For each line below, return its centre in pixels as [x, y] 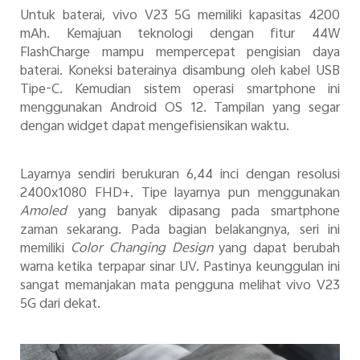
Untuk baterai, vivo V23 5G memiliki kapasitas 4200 [180, 16]
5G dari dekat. [60, 304]
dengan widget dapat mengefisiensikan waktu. [154, 127]
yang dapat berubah [280, 249]
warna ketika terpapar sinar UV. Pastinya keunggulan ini [180, 267]
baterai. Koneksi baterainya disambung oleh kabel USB [180, 72]
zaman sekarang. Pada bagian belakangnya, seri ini [180, 230]
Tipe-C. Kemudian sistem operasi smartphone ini [180, 90]
